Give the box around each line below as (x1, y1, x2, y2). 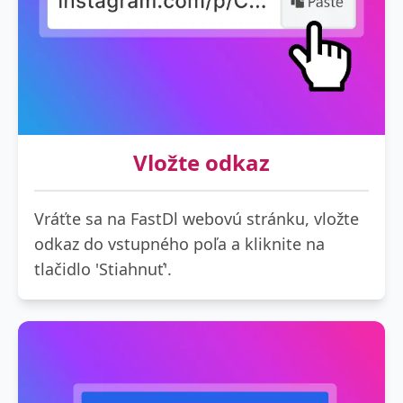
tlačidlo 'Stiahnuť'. (34, 257, 172, 280)
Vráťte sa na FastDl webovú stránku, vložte (34, 207, 359, 229)
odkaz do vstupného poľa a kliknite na (34, 232, 325, 255)
